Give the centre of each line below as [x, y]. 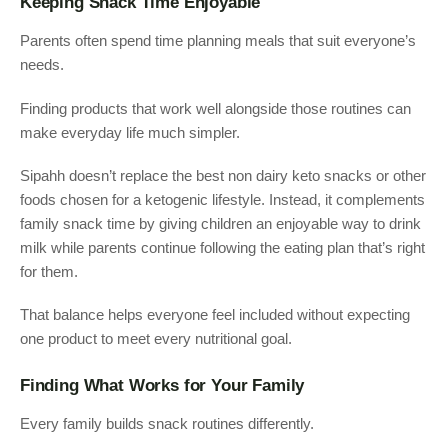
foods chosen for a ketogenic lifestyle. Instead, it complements [222, 199]
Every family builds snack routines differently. [167, 423]
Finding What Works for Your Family [162, 384]
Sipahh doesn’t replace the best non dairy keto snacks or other [223, 175]
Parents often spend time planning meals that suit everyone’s [218, 41]
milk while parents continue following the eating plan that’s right [222, 247]
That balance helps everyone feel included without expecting [215, 315]
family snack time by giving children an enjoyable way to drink [220, 223]
